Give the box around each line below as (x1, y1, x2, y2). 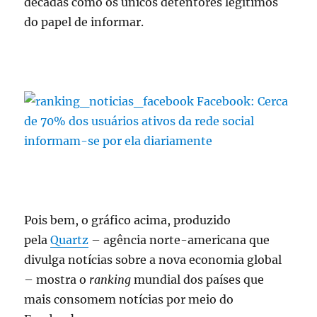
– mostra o (24, 272, 90, 287)
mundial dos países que (131, 272, 265, 287)
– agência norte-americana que (88, 233, 270, 248)
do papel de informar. (24, 15, 144, 30)
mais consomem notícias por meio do (24, 292, 234, 307)
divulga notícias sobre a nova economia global (24, 253, 282, 267)
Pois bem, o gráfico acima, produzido (24, 213, 231, 228)
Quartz (50, 233, 89, 248)
